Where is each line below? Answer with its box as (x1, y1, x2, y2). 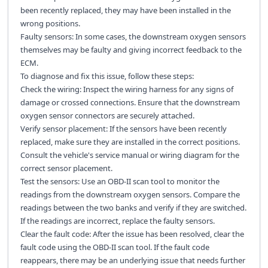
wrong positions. (20, 17, 80, 29)
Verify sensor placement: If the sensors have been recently (20, 123, 227, 134)
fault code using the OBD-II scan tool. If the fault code (20, 241, 209, 252)
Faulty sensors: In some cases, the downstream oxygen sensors (20, 31, 246, 42)
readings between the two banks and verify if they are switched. (20, 202, 246, 213)
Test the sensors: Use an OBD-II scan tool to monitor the (20, 175, 220, 187)
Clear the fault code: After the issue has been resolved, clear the (20, 228, 244, 239)
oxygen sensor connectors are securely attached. (20, 109, 194, 121)
